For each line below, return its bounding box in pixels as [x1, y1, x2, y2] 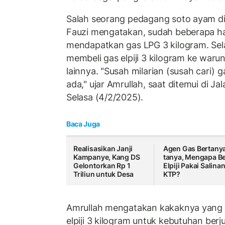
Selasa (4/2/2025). [66, 91, 144, 102]
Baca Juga [66, 120, 100, 129]
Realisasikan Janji [73, 144, 133, 153]
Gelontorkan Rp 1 [73, 161, 131, 170]
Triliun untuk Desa [73, 170, 134, 179]
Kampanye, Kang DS [73, 153, 140, 162]
